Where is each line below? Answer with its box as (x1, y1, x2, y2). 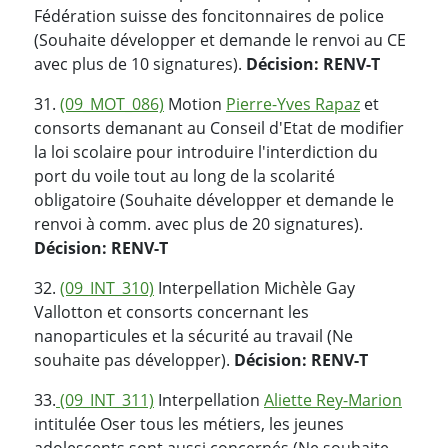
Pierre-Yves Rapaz (226, 92, 360, 115)
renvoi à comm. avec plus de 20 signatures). (34, 212, 363, 235)
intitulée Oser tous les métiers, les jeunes (34, 412, 344, 435)
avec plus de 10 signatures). (34, 52, 246, 75)
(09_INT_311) (56, 388, 154, 411)
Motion (164, 92, 226, 115)
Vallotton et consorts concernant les (34, 300, 309, 323)
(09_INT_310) (60, 276, 154, 299)
